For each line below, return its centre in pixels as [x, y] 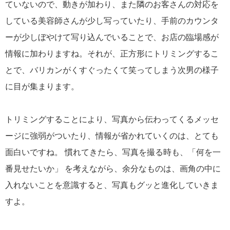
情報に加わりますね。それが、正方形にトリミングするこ [112, 53]
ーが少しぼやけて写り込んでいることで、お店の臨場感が [112, 37]
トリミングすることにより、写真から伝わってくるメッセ [112, 119]
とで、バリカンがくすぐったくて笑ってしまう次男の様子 [112, 70]
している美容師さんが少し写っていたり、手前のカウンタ [112, 21]
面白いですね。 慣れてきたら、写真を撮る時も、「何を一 [113, 152]
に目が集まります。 [46, 86]
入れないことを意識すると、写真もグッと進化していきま [112, 185]
